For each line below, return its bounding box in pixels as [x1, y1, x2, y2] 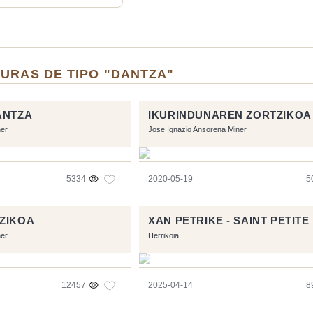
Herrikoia [148, 231, 180, 240]
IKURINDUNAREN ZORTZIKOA [148, 109, 312, 121]
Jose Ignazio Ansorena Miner [148, 124, 247, 133]
